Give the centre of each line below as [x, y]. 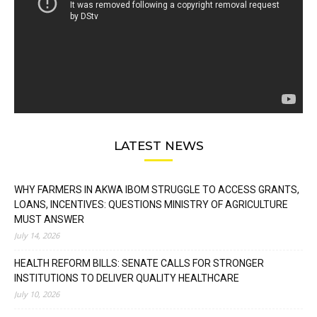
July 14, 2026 [37, 235]
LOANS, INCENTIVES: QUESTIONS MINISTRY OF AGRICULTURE [151, 204]
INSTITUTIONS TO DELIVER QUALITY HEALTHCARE [127, 278]
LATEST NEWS [158, 145]
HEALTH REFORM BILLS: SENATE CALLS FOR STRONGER [139, 263]
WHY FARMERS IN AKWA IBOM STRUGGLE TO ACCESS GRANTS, [157, 189]
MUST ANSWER [49, 219]
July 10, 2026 [37, 294]
